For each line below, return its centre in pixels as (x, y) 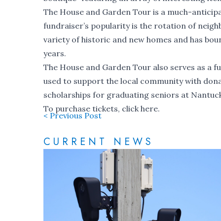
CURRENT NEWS (99, 142)
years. (55, 54)
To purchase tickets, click (92, 109)
